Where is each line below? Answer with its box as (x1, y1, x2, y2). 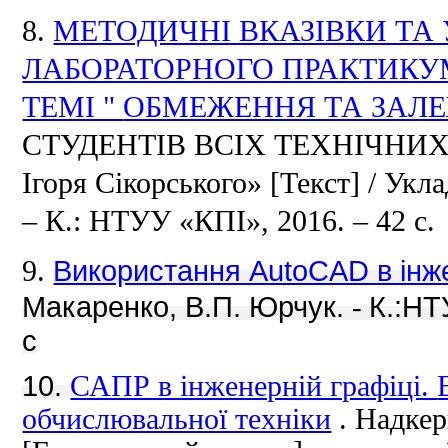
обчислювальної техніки (22, 403, 332, 436)
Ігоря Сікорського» (22, 167, 271, 199)
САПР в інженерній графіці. (70, 370, 438, 403)
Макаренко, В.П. (22, 290, 250, 324)
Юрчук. (249, 290, 353, 324)
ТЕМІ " (22, 91, 124, 123)
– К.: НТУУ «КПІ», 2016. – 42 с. (22, 205, 436, 237)
